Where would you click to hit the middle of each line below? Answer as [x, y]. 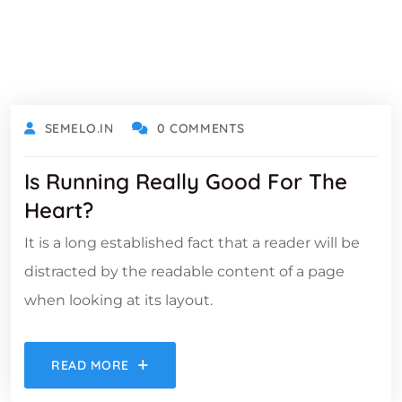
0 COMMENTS [201, 128]
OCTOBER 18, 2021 [90, 78]
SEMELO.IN [79, 128]
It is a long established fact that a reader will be [192, 243]
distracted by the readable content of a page [184, 271]
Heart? [59, 210]
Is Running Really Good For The [186, 181]
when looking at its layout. [118, 300]
